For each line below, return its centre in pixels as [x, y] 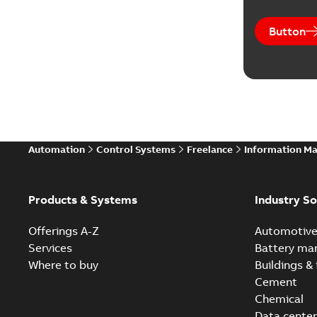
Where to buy [63, 265]
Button [287, 31]
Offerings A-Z [64, 231]
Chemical [279, 299]
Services [50, 248]
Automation [57, 149]
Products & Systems [83, 200]
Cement [276, 282]
